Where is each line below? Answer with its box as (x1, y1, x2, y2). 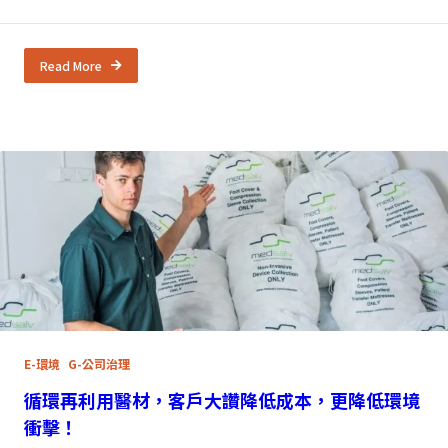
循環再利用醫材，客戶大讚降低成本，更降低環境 (24, 386, 420, 413)
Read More (40, 56, 102, 74)
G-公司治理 (68, 355, 130, 373)
